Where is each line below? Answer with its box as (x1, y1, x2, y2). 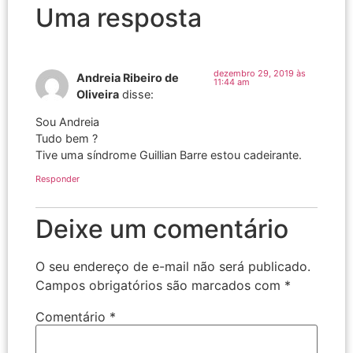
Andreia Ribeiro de (76, 71, 179, 85)
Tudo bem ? (35, 132, 98, 146)
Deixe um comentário (35, 213, 288, 244)
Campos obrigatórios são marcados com (35, 277, 284, 293)
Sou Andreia (35, 115, 99, 129)
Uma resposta (35, 2, 202, 34)
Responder (35, 173, 80, 184)
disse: (122, 87, 154, 102)
